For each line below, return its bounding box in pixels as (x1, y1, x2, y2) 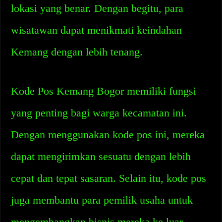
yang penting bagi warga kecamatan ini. (11, 107, 187, 119)
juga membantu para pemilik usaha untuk (11, 194, 193, 206)
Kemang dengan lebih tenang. (11, 46, 143, 58)
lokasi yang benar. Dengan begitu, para (11, 2, 184, 14)
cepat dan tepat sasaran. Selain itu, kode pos (11, 172, 207, 184)
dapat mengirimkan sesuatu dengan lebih (11, 150, 191, 163)
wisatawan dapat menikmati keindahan (11, 24, 182, 36)
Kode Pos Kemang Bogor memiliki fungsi (11, 85, 197, 97)
